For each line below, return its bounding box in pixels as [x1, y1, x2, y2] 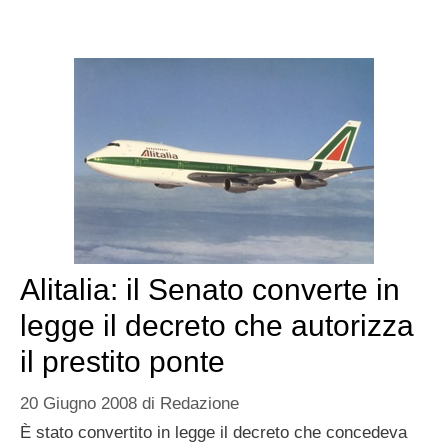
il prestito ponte [20, 345, 225, 379]
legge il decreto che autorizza [20, 309, 414, 343]
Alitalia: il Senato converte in [20, 273, 400, 307]
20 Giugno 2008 [20, 393, 137, 413]
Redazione [160, 393, 239, 413]
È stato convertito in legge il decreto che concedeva [20, 422, 407, 442]
